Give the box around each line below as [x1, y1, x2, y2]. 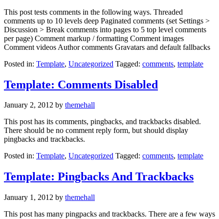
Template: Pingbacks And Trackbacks [4, 170, 194, 183]
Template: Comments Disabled [4, 78, 158, 91]
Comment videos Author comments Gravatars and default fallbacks [4, 43, 214, 51]
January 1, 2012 [4, 193, 53, 202]
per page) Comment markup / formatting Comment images [4, 34, 184, 43]
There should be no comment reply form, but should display [4, 126, 188, 135]
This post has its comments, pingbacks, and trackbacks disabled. [4, 117, 201, 126]
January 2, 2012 [4, 101, 53, 109]
